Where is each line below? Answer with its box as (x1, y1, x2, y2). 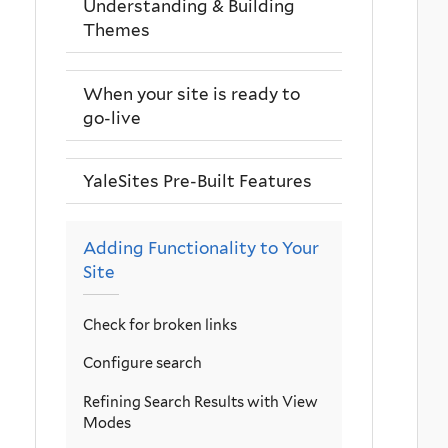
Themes (83, 20, 150, 41)
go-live (83, 107, 141, 128)
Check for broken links (83, 316, 237, 334)
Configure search (83, 354, 202, 372)
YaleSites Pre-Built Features (83, 170, 312, 191)
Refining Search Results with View (83, 392, 318, 410)
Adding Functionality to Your (83, 237, 319, 258)
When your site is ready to (83, 83, 300, 104)
